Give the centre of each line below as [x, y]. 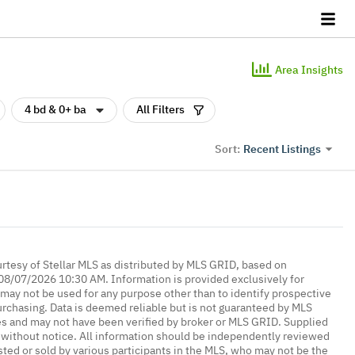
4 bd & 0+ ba [55, 109]
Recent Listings [282, 149]
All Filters [160, 109]
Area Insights [309, 69]
